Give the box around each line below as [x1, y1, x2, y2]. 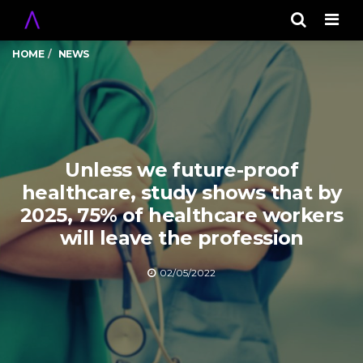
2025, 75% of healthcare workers [20, 203, 344, 227]
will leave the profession [59, 225, 304, 250]
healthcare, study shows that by [22, 180, 342, 204]
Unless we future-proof [65, 157, 299, 181]
